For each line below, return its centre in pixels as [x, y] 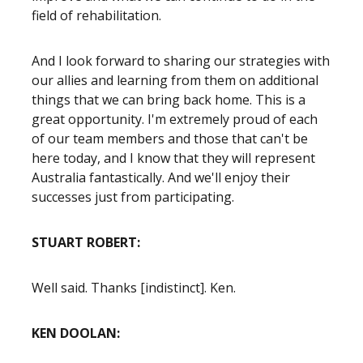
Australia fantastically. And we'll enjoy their [161, 177]
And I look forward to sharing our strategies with [181, 61]
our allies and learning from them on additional [175, 80]
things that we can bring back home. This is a [169, 100]
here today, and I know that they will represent [173, 158]
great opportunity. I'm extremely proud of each [175, 119]
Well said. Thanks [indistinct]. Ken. [134, 288]
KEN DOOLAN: [81, 333]
